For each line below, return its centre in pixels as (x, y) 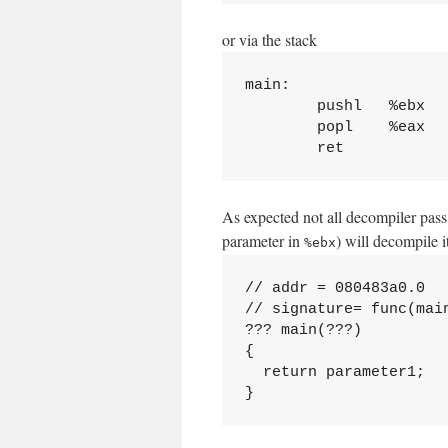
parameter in (263, 240)
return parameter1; (334, 372)
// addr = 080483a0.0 (334, 288)
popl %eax (334, 127)
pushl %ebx (334, 106)
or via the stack (269, 39)
